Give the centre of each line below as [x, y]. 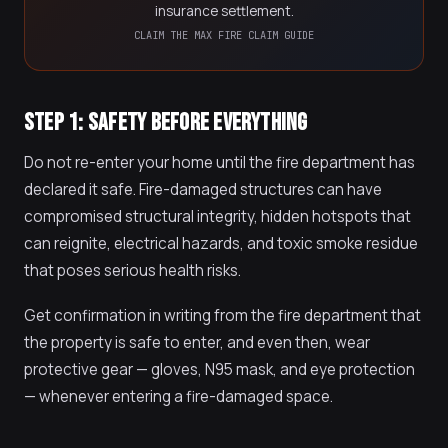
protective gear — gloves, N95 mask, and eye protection [219, 369]
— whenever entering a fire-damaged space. [178, 396]
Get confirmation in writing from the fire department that [222, 315]
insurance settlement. [224, 11]
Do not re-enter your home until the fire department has [219, 162]
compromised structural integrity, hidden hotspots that [217, 216]
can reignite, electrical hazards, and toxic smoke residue [221, 243]
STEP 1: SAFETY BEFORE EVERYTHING [166, 122]
